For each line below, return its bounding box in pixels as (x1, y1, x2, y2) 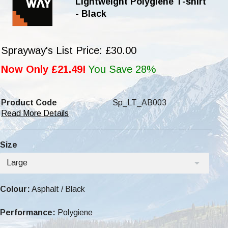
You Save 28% (88, 63, 157, 75)
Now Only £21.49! (1, 63, 87, 75)
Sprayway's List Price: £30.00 (1, 44, 137, 56)
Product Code (1, 98, 58, 107)
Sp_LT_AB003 (112, 98, 166, 107)
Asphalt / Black (30, 184, 85, 193)
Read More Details (1, 108, 69, 118)
